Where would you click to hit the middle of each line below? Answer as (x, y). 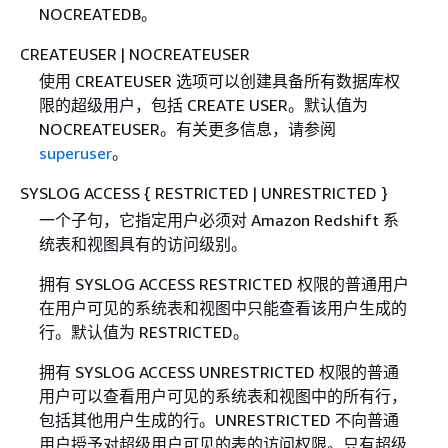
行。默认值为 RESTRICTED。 (143, 332)
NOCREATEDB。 (97, 14)
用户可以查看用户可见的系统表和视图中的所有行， (222, 396)
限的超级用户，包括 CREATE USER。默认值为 (203, 105)
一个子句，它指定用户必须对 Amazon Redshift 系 (218, 220)
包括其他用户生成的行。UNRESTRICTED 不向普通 (218, 420)
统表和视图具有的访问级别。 (142, 244)
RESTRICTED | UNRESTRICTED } (269, 193)
